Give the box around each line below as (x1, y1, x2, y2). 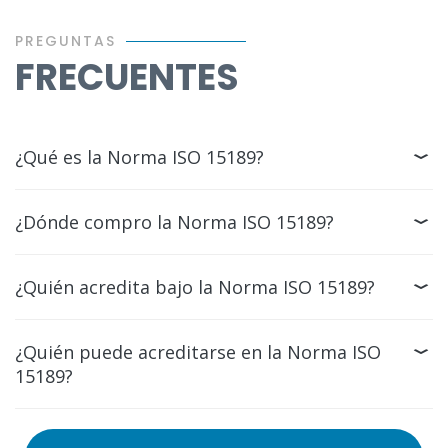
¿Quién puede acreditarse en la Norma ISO (15, 340, 381, 364)
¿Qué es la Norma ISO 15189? (15, 145, 264, 169)
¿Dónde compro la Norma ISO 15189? (15, 210, 334, 234)
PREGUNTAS (15, 31, 116, 51)
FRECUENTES (15, 52, 239, 103)
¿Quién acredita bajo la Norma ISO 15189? (15, 275, 375, 299)
